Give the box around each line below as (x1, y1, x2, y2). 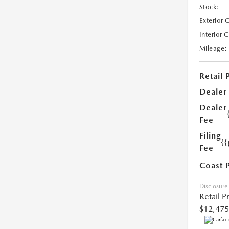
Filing (199, 131, 221, 141)
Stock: (199, 3, 219, 11)
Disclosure (199, 182, 227, 190)
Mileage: (199, 44, 227, 53)
